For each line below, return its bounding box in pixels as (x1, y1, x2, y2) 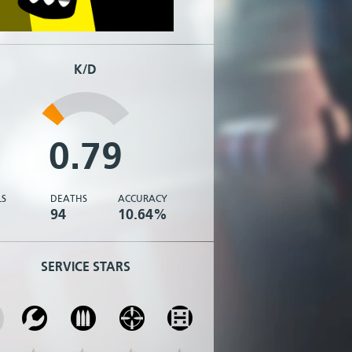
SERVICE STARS (40, 259, 130, 274)
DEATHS (50, 193, 88, 204)
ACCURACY (117, 193, 167, 204)
